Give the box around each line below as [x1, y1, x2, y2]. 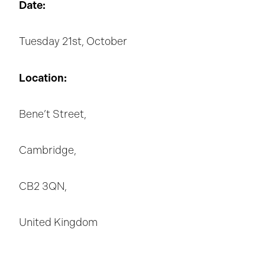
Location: [19, 72, 67, 84]
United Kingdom [19, 216, 98, 228]
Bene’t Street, [19, 108, 86, 120]
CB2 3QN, [19, 180, 67, 192]
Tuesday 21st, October [19, 35, 127, 47]
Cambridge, [19, 144, 76, 156]
